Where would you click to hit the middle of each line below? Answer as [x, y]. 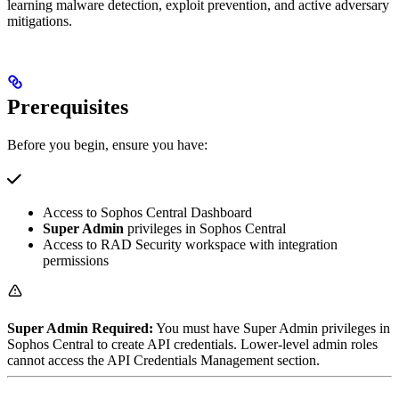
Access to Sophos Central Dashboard [147, 212]
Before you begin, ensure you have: [107, 144]
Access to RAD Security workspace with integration [190, 244]
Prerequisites [68, 106]
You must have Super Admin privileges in [272, 328]
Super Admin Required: [80, 328]
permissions [76, 260]
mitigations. [40, 20]
